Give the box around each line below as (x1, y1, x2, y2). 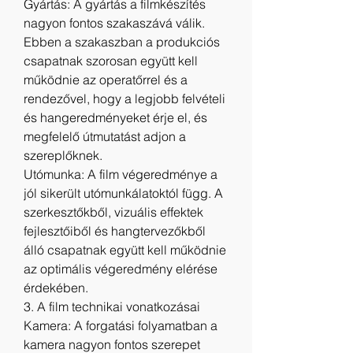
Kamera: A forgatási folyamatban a (24, 318, 217, 333)
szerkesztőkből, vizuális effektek (24, 204, 203, 220)
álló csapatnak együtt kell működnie (24, 242, 226, 258)
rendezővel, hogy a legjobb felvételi (24, 91, 225, 106)
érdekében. (24, 280, 88, 295)
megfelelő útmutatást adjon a (24, 128, 186, 144)
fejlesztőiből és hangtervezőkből (24, 223, 206, 239)
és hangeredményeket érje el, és (24, 110, 207, 125)
